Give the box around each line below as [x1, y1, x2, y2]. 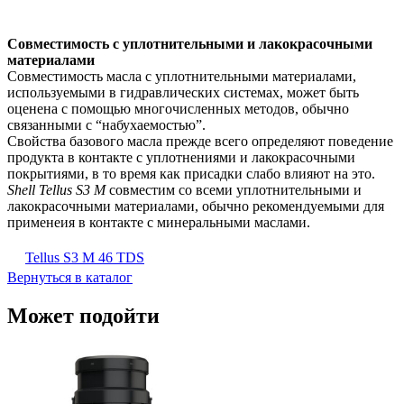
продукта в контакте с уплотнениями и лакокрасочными [7, 150, 355, 166]
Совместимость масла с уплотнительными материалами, [7, 69, 356, 85]
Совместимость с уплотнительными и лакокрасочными [7, 36, 372, 52]
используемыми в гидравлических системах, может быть [7, 85, 359, 101]
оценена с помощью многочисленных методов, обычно [7, 101, 349, 117]
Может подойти [7, 304, 160, 328]
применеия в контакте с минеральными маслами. [7, 215, 310, 231]
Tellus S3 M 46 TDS [25, 249, 144, 265]
